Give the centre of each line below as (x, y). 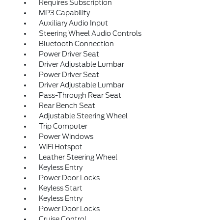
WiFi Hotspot (60, 147)
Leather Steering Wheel (78, 157)
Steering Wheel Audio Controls (90, 34)
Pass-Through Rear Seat (80, 96)
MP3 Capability (64, 13)
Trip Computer (63, 126)
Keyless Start (60, 188)
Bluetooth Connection (76, 44)
